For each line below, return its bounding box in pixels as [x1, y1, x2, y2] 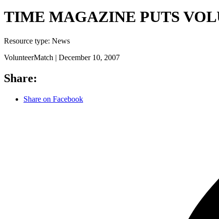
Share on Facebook [23, 94, 83, 103]
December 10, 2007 [59, 53, 120, 62]
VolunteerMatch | [4, 53, 59, 62]
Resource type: [4, 36, 52, 45]
